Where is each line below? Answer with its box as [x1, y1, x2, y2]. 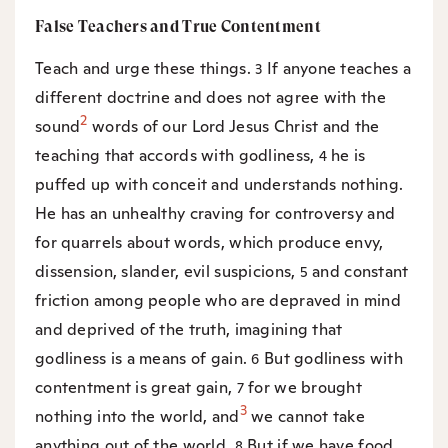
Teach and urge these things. [35, 57, 256, 79]
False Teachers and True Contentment [35, 16, 321, 36]
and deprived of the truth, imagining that [35, 318, 343, 340]
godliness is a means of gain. [35, 347, 252, 369]
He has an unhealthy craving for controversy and [35, 202, 396, 224]
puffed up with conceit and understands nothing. [35, 173, 404, 195]
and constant [312, 260, 409, 282]
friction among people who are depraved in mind [35, 289, 401, 311]
